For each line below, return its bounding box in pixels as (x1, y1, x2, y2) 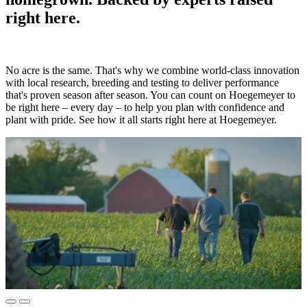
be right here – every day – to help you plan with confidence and (5, 101, 284, 113)
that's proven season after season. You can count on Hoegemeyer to (5, 88, 295, 101)
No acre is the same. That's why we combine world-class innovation (5, 64, 299, 76)
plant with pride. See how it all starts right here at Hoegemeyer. (5, 113, 277, 125)
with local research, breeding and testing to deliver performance (5, 76, 279, 88)
